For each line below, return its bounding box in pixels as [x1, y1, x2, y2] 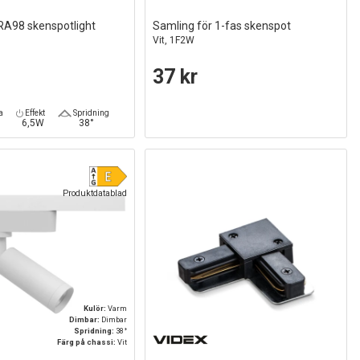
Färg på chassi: [56, 337, 117, 347]
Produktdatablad [62, 188, 127, 199]
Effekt [23, 108, 46, 117]
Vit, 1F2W [152, 34, 194, 46]
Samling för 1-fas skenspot [152, 18, 291, 32]
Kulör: [83, 304, 108, 313]
